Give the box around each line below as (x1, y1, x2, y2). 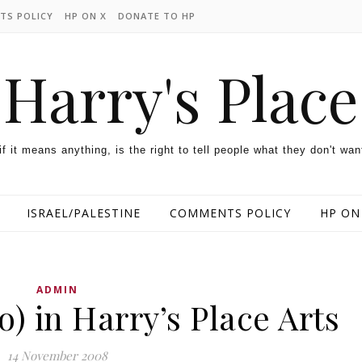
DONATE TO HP (118, 10, 196, 22)
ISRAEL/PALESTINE (26, 205, 141, 221)
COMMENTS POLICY (169, 205, 291, 221)
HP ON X (65, 10, 107, 22)
